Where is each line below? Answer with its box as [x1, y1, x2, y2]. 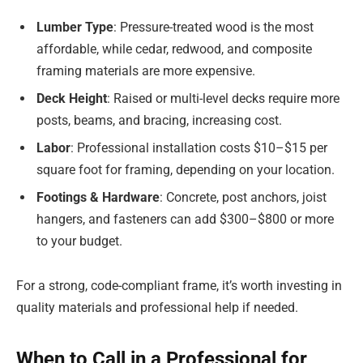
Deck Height [36, 90, 107, 106]
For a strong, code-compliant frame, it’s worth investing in [16, 278, 342, 294]
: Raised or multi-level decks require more [107, 90, 340, 106]
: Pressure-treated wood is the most [113, 19, 314, 35]
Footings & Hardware [36, 189, 160, 205]
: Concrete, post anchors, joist [160, 189, 327, 205]
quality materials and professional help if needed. [16, 300, 298, 316]
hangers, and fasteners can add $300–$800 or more [36, 211, 334, 227]
